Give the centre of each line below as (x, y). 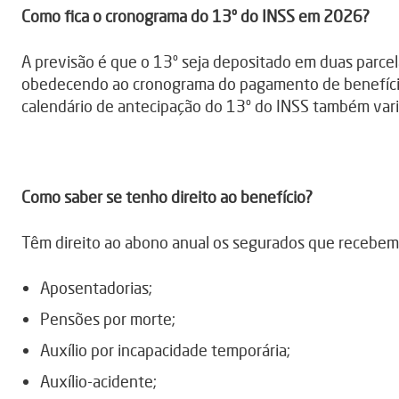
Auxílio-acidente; (98, 382)
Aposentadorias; (96, 288)
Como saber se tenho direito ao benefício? (167, 197)
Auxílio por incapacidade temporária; (165, 350)
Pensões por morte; (108, 319)
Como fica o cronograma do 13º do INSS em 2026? (195, 16)
